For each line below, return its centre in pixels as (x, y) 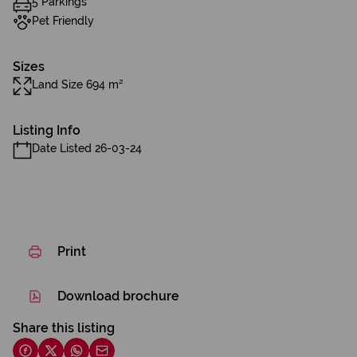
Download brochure (118, 296)
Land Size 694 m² (78, 84)
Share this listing (64, 328)
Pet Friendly (63, 21)
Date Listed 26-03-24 (87, 148)
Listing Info (47, 130)
